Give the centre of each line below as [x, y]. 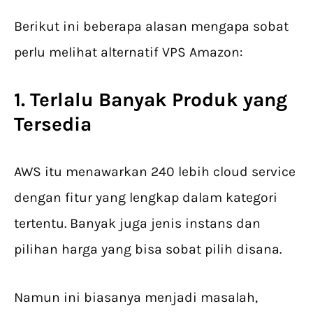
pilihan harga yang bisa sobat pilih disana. [150, 249]
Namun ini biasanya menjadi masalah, [136, 298]
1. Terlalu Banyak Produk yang [151, 100]
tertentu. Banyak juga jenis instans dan [137, 224]
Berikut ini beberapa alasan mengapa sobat [151, 27]
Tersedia [53, 124]
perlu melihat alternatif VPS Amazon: [129, 52]
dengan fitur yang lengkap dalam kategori [146, 198]
